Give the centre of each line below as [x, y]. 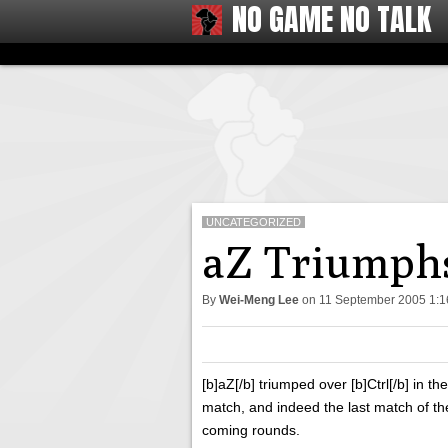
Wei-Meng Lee [259, 300]
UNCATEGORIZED [253, 222]
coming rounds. [251, 430]
